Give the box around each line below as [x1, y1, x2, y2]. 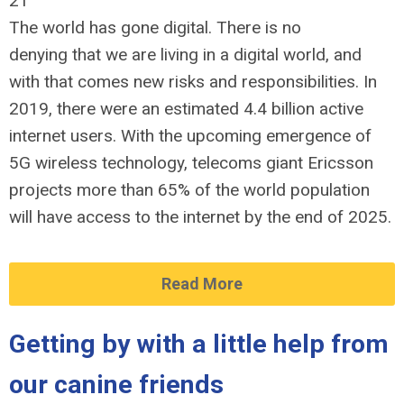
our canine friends [9, 370, 224, 399]
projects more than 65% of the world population [9, 179, 370, 200]
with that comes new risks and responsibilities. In [9, 71, 377, 92]
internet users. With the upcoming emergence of [9, 125, 372, 146]
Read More [161, 274, 243, 293]
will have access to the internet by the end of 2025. [9, 207, 391, 227]
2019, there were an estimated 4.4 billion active [9, 98, 363, 119]
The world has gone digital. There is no [9, 17, 301, 38]
